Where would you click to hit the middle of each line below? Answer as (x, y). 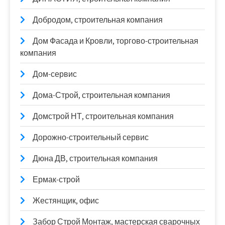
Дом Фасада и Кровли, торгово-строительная (116, 41)
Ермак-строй (56, 180)
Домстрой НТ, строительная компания (103, 116)
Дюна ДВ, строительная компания (95, 158)
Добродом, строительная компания (98, 20)
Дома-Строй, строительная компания (101, 95)
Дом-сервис (55, 74)
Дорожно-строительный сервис (91, 137)
